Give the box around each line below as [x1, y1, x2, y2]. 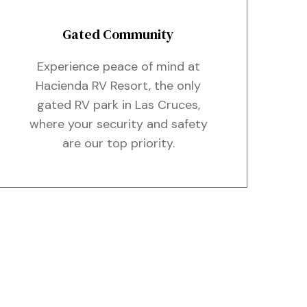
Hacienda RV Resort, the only [36, 77, 201, 94]
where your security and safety [29, 116, 208, 132]
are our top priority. [62, 135, 175, 151]
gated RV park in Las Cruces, [36, 97, 200, 113]
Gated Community [62, 25, 175, 44]
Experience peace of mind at [36, 58, 200, 75]
